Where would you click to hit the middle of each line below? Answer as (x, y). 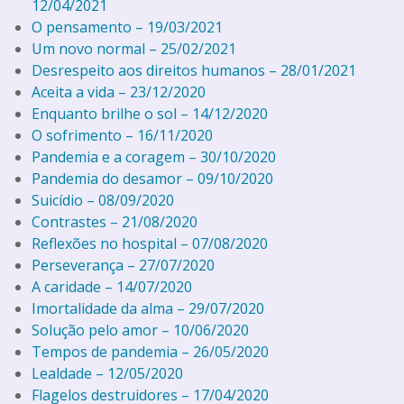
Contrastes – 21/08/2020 (115, 221)
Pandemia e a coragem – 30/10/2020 (154, 156)
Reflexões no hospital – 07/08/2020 (150, 243)
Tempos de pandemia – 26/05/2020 (150, 351)
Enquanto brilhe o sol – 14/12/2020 (150, 113)
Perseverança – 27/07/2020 (123, 265)
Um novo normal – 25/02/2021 (134, 48)
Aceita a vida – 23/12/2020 (119, 92)
